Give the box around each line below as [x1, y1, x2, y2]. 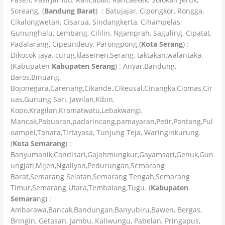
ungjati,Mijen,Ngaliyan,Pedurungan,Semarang [11, 160, 165, 170]
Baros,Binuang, [11, 72, 61, 82]
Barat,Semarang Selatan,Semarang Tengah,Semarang [11, 171, 190, 181]
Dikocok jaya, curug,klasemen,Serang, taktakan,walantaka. [11, 50, 204, 60]
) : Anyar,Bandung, [115, 61, 177, 71]
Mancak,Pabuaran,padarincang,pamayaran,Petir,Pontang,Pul [11, 116, 213, 126]
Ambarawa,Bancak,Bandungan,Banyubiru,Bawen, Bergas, [11, 204, 202, 214]
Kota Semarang [13, 138, 66, 148]
